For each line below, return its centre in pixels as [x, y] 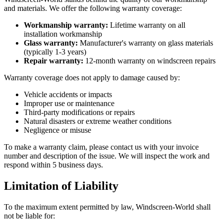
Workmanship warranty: [66, 25]
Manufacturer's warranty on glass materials [145, 43]
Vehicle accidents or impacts [68, 95]
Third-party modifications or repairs [79, 112]
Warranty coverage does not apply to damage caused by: [92, 78]
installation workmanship [63, 34]
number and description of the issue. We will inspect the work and [107, 156]
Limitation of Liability [61, 186]
